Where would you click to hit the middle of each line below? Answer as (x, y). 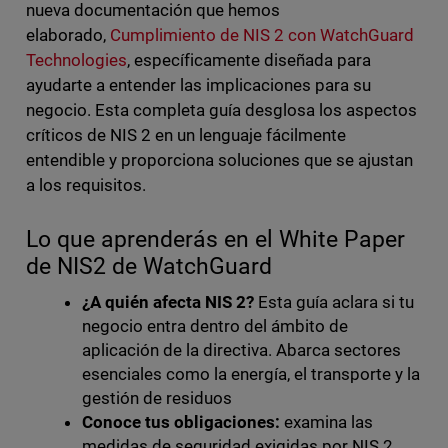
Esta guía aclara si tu (334, 302)
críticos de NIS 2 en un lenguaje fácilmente (186, 135)
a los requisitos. (85, 185)
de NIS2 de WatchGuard (151, 267)
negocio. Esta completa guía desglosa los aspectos (221, 110)
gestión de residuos (158, 398)
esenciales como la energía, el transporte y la (251, 374)
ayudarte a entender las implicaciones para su (198, 85)
